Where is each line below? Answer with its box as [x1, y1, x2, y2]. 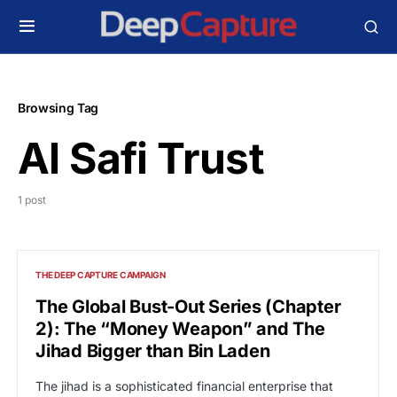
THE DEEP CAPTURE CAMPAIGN [35, 269, 166, 280]
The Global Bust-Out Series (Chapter [35, 296, 341, 317]
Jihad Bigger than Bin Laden [35, 340, 270, 362]
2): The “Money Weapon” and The [35, 318, 325, 339]
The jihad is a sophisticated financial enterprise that [35, 378, 333, 393]
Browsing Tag [18, 100, 98, 115]
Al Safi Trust [18, 132, 265, 184]
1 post [18, 193, 46, 206]
